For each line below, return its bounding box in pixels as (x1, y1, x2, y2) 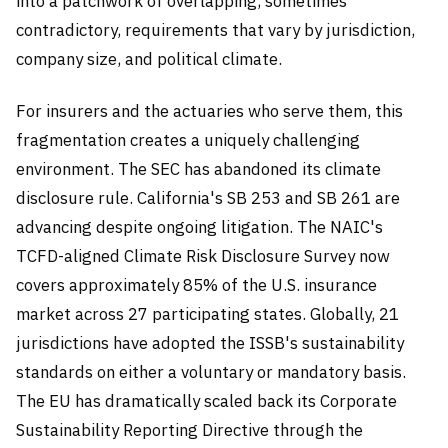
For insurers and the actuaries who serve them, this (16, 99, 403, 122)
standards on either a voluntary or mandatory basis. (16, 360, 406, 383)
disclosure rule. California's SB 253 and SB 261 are (16, 186, 400, 209)
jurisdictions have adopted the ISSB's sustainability (16, 331, 404, 354)
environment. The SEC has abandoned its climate (16, 157, 381, 180)
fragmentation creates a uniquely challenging (16, 128, 360, 151)
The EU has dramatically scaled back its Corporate (16, 389, 397, 412)
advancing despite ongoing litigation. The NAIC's (16, 215, 383, 238)
